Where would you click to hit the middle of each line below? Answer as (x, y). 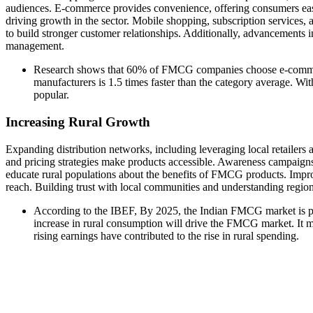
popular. (51, 95)
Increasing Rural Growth (78, 122)
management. (35, 46)
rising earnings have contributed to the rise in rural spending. (166, 235)
